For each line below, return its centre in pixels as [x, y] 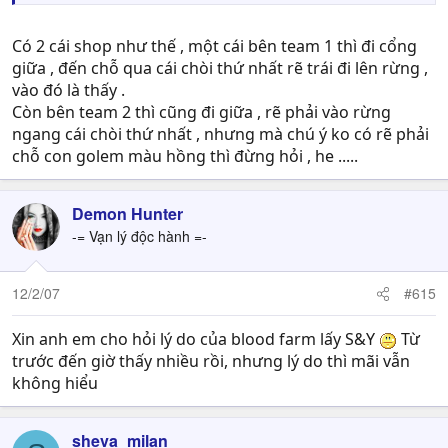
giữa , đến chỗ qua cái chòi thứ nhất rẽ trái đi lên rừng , [220, 68]
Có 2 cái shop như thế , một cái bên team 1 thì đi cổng [214, 46]
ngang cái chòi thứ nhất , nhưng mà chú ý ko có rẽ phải [220, 134]
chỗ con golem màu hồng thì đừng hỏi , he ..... [185, 156]
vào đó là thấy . [68, 90]
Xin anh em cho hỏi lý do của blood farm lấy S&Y [195, 339]
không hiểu [55, 383]
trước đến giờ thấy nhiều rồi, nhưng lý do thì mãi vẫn [211, 361]
